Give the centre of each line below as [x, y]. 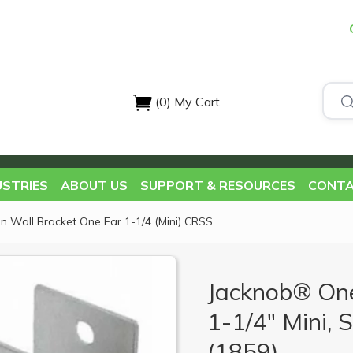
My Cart [197, 102]
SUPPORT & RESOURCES [217, 185]
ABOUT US [94, 185]
